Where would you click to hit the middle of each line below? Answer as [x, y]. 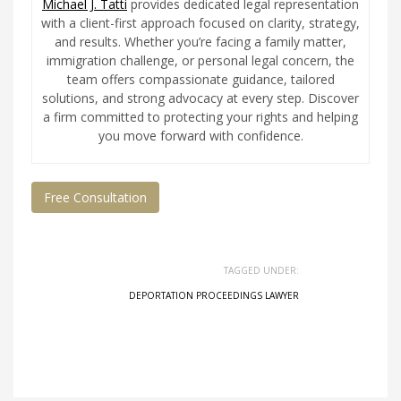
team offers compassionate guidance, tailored [200, 79]
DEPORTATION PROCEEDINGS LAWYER [214, 295]
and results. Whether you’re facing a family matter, [200, 42]
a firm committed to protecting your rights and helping [200, 117]
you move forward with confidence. [200, 136]
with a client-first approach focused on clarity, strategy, [200, 23]
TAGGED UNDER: [261, 270]
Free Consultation [95, 197]
